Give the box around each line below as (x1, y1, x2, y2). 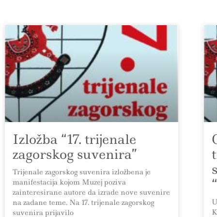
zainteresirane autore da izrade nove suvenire (13, 187, 170, 198)
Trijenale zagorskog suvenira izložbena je (13, 167, 151, 177)
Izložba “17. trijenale (13, 130, 136, 149)
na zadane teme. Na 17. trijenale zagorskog (13, 198, 154, 208)
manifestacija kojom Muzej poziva (13, 177, 126, 187)
